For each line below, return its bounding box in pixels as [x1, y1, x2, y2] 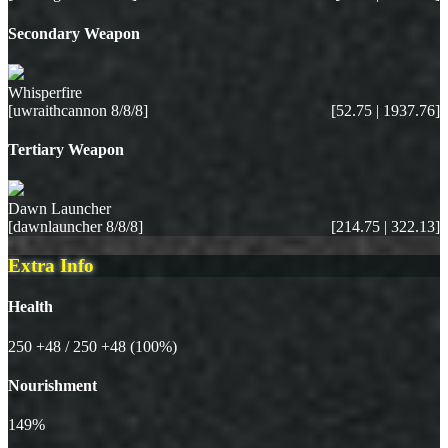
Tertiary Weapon [8, 141, 124, 159]
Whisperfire [8, 83, 82, 101]
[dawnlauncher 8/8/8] [8, 218, 143, 236]
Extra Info [8, 255, 94, 277]
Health [8, 298, 53, 316]
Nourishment [8, 376, 97, 394]
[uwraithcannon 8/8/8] [8, 101, 148, 119]
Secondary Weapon [8, 24, 140, 42]
